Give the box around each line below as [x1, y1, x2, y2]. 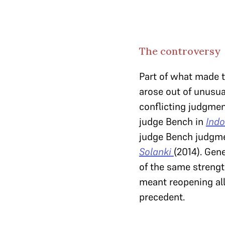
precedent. [139, 190, 185, 203]
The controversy [139, 45, 220, 57]
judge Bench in [139, 115, 206, 128]
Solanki [139, 145, 171, 158]
